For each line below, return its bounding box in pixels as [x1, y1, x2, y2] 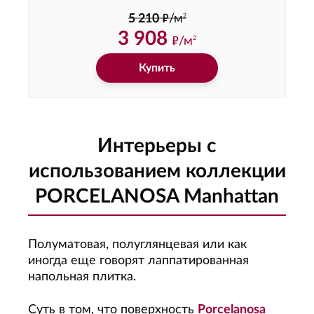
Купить [139, 62, 175, 74]
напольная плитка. [28, 271, 139, 283]
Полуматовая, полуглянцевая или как [28, 238, 247, 251]
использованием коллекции [28, 161, 286, 181]
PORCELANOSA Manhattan [35, 186, 279, 206]
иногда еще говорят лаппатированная [28, 254, 249, 267]
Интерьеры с [97, 136, 217, 156]
